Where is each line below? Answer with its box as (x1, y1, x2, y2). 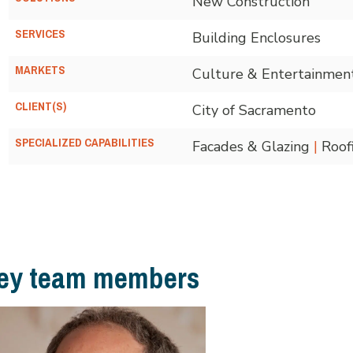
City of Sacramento (192, 100, 316, 120)
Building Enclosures (192, 28, 321, 47)
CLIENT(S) (15, 95, 66, 117)
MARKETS (15, 58, 65, 81)
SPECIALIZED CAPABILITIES (15, 131, 154, 154)
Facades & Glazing (192, 136, 314, 156)
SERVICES (15, 22, 65, 45)
